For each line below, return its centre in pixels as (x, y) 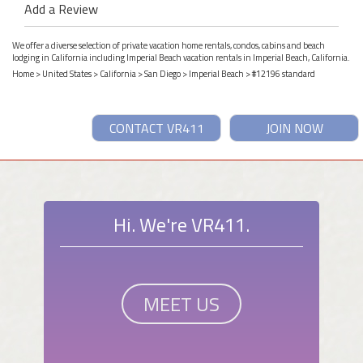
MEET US (181, 304)
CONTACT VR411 (156, 128)
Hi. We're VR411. (181, 225)
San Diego (163, 74)
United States (67, 74)
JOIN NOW (294, 128)
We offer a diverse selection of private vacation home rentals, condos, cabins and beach (169, 45)
